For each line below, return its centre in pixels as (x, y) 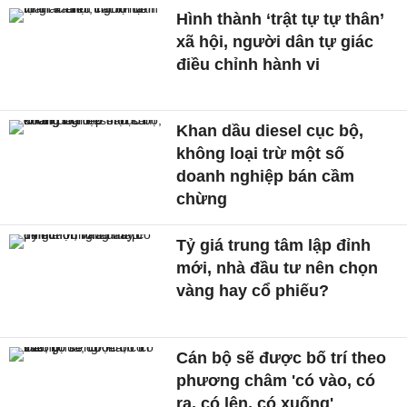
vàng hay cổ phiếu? (253, 291)
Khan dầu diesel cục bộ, (270, 131)
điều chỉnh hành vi (248, 64)
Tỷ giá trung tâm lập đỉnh (274, 246)
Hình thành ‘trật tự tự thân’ (280, 19)
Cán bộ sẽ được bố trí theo (282, 357)
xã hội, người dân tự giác (275, 41)
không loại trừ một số (261, 154)
